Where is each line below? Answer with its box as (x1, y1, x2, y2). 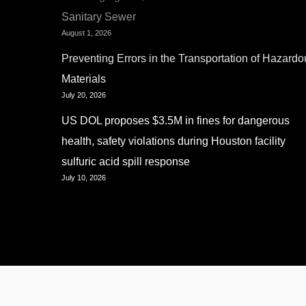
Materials (61, 73, 106, 85)
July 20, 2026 (61, 91, 106, 99)
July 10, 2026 (61, 173, 106, 182)
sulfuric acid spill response (61, 156, 190, 167)
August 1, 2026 (61, 29, 111, 37)
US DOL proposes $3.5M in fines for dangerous (61, 115, 290, 126)
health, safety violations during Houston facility (61, 135, 286, 147)
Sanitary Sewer (61, 11, 136, 23)
